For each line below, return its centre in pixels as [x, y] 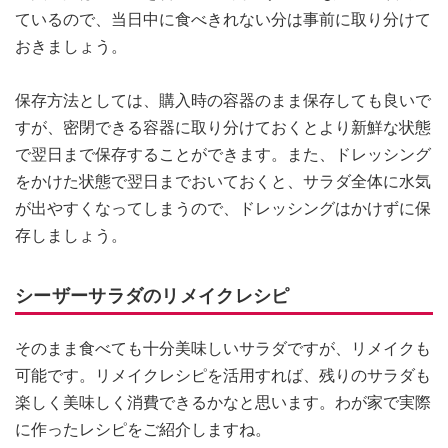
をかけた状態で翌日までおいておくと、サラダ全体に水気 [223, 181]
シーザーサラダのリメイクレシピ [152, 295]
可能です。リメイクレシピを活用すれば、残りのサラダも [223, 375]
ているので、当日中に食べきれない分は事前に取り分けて [223, 19]
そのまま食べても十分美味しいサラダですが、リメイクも [223, 348]
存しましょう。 [71, 235]
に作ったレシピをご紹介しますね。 [143, 429]
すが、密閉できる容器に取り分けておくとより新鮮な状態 [223, 127]
